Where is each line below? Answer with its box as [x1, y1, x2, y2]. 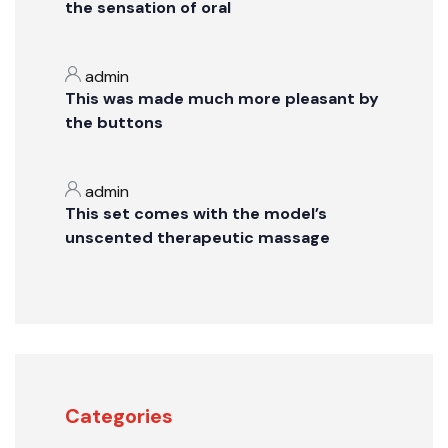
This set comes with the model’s [65, 203, 327, 224]
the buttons [65, 112, 163, 133]
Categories [65, 403, 173, 429]
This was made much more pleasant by [65, 88, 379, 109]
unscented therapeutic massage [65, 227, 330, 248]
